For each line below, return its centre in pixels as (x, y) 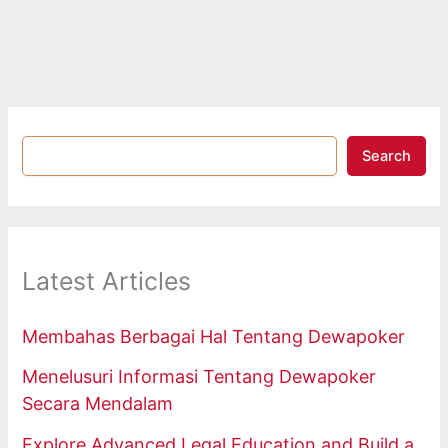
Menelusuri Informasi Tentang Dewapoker (199, 377)
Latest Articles (107, 280)
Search (386, 156)
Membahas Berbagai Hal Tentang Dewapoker (214, 336)
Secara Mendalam (98, 404)
